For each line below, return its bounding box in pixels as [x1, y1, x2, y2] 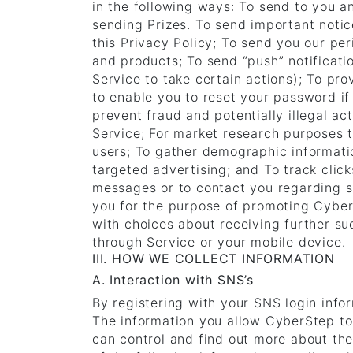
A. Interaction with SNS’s [92, 272, 254, 288]
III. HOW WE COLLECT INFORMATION [92, 251, 335, 266]
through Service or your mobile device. [92, 234, 346, 250]
